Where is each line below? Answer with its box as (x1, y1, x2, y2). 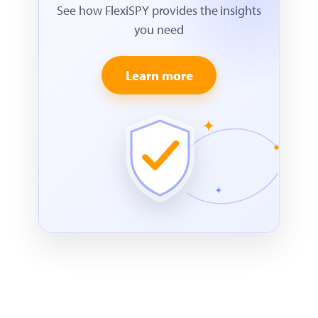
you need (134, 21, 184, 38)
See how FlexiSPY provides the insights (57, 2, 261, 19)
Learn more (125, 67, 193, 84)
